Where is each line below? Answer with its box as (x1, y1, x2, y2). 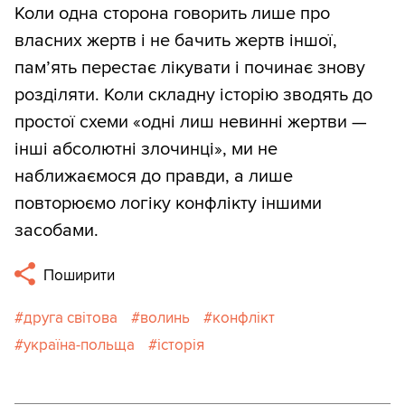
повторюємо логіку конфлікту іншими (14, 193, 322, 215)
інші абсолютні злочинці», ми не (14, 138, 278, 161)
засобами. (14, 220, 99, 242)
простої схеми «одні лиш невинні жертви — (14, 111, 367, 134)
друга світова (24, 308, 118, 328)
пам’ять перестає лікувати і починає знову (14, 57, 365, 80)
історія (157, 335, 204, 355)
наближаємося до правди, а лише (14, 165, 293, 188)
